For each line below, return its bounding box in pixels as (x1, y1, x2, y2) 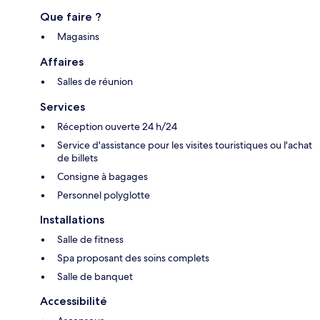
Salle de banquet (57, 269, 133, 283)
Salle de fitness (57, 232, 124, 246)
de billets (57, 151, 98, 164)
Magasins (57, 29, 99, 43)
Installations (40, 212, 104, 226)
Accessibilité (40, 294, 107, 308)
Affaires (40, 54, 84, 69)
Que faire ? (40, 9, 101, 24)
